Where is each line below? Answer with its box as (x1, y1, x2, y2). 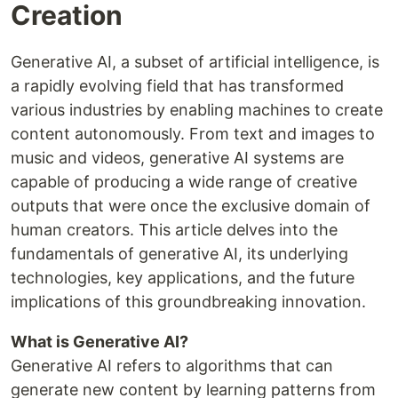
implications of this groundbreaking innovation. (11, 291, 366, 311)
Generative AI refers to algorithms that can (11, 355, 333, 375)
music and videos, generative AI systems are (11, 147, 344, 167)
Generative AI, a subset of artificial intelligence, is (11, 52, 379, 71)
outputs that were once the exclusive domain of (11, 195, 370, 215)
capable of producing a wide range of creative (11, 171, 357, 191)
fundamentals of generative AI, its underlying (11, 243, 348, 263)
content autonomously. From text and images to (11, 123, 375, 143)
